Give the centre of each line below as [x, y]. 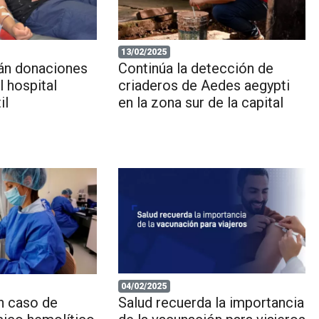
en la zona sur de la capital [200, 103]
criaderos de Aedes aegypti [204, 86]
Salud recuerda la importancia [211, 302]
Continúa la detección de [195, 69]
